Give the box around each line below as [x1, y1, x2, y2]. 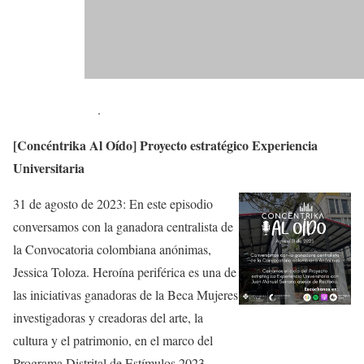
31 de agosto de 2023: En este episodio [13, 195, 213, 213]
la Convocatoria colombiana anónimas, [13, 240, 211, 258]
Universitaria [13, 158, 84, 178]
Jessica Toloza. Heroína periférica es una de [13, 263, 236, 281]
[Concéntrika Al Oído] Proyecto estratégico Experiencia [13, 136, 318, 155]
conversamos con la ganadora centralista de [13, 218, 233, 236]
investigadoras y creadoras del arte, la [13, 309, 203, 327]
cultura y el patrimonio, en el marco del [13, 331, 213, 349]
